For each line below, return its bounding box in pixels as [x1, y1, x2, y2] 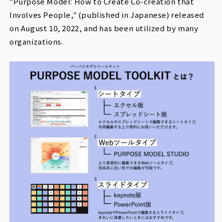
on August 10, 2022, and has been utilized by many [9, 22, 199, 33]
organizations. [9, 36, 63, 47]
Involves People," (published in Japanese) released [9, 9, 205, 20]
